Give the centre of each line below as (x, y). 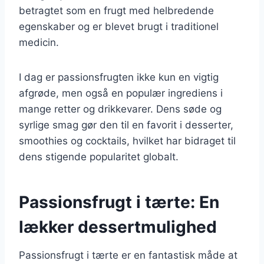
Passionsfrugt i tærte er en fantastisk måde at (128, 255)
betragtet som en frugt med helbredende (116, 10)
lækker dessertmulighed (118, 227)
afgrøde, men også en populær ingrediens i (121, 93)
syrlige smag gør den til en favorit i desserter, (126, 125)
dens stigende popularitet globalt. (99, 156)
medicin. (39, 42)
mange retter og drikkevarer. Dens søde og (120, 109)
